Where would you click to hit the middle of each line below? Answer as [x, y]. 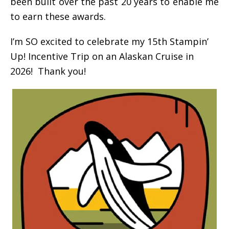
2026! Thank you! [48, 71]
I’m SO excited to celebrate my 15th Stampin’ [109, 41]
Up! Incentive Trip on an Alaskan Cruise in [102, 56]
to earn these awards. [58, 16]
